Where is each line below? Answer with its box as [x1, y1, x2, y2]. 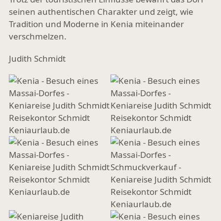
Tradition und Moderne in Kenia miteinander [9, 18, 184, 30]
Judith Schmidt [9, 53, 66, 64]
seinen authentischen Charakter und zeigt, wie [9, 6, 193, 17]
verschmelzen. [9, 31, 67, 42]
